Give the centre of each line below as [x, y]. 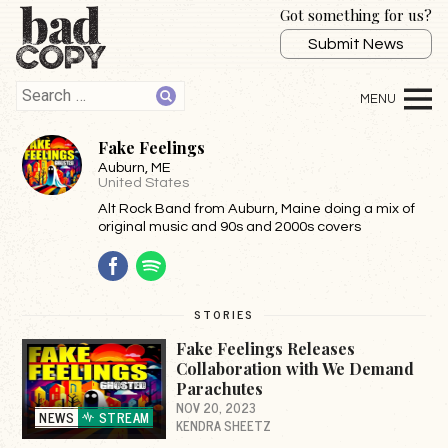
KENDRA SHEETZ [224, 425]
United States [144, 182]
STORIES [224, 313]
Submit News [356, 43]
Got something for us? [356, 14]
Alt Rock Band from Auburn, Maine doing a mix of [257, 209]
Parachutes [220, 388]
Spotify [193, 259]
